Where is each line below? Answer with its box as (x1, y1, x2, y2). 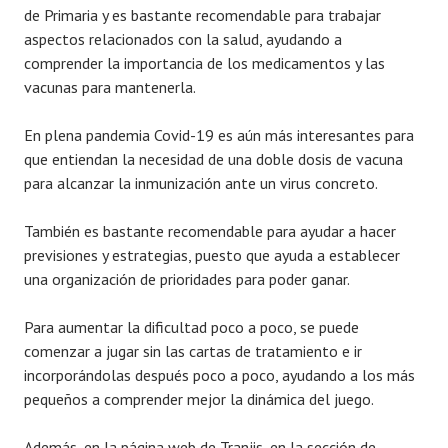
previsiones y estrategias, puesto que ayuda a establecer (24, 245, 400, 266)
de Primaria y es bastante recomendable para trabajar (24, 5, 381, 26)
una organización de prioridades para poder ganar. (24, 269, 350, 290)
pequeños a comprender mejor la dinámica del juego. (24, 389, 374, 410)
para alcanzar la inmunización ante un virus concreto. (24, 173, 378, 194)
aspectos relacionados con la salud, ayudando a (24, 29, 342, 50)
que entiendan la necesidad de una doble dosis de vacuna (24, 149, 403, 170)
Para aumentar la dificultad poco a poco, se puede (24, 317, 359, 338)
